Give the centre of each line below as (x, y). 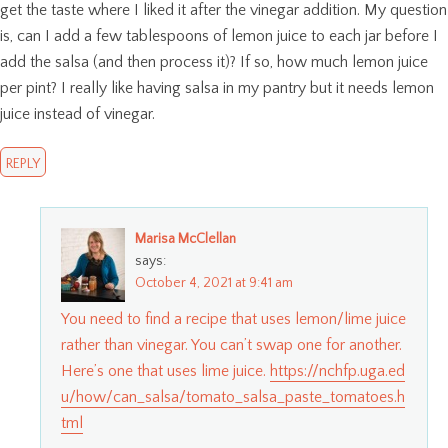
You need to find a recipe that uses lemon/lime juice (233, 318)
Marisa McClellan (185, 238)
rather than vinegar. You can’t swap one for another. (231, 344)
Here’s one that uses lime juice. (165, 370)
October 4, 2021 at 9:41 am (214, 282)
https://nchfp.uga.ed (337, 370)
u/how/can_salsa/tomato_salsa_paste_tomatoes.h (233, 396)
